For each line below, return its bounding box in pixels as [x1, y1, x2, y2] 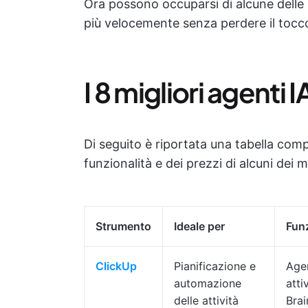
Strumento [96, 219, 151, 233]
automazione [174, 276, 241, 290]
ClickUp [96, 259, 137, 273]
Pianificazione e [174, 259, 256, 273]
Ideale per [174, 219, 225, 233]
